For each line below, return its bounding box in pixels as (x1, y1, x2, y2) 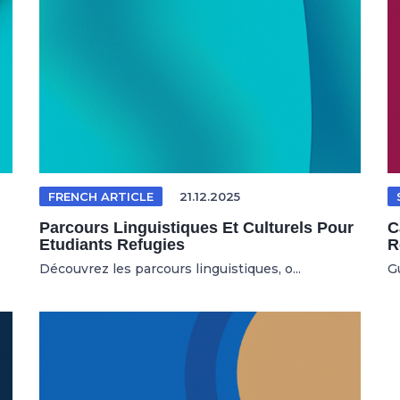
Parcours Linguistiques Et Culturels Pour (39, 218, 354, 237)
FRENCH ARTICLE (48, 188, 154, 204)
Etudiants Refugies (39, 235, 185, 254)
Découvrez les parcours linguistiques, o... (39, 260, 301, 277)
